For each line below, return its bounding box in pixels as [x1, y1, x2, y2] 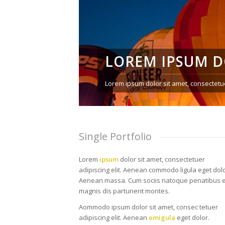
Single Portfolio [79, 130, 152, 143]
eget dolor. [175, 212, 209, 222]
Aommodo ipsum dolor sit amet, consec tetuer [79, 202, 218, 211]
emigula [149, 212, 175, 222]
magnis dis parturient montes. [79, 186, 170, 195]
